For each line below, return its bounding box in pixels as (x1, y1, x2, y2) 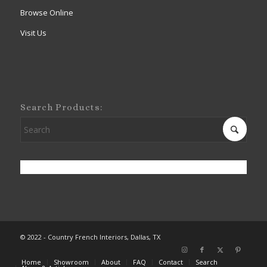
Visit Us (20, 27, 46, 39)
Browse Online (20, 7, 73, 18)
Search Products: (20, 101, 103, 113)
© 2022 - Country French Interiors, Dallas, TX (20, 232, 160, 241)
